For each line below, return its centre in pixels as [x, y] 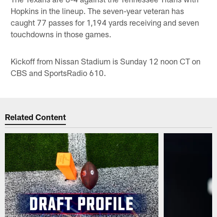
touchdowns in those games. [61, 34]
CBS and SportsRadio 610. [59, 72]
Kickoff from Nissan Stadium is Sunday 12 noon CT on [106, 61]
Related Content [36, 117]
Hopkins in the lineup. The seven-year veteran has [98, 10]
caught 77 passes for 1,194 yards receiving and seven [105, 22]
